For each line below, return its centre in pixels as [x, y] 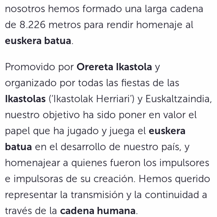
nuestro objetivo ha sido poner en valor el [101, 114]
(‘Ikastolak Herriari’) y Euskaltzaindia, [129, 98]
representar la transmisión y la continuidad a [106, 194]
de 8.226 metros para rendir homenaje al [99, 24]
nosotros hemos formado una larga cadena [104, 8]
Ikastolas [25, 98]
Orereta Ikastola [114, 66]
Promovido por [41, 66]
